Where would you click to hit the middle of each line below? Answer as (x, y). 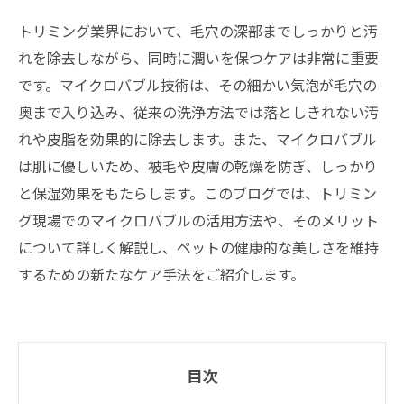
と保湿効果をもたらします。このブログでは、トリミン (197, 193)
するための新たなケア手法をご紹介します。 (161, 274)
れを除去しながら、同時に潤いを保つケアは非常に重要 (198, 58)
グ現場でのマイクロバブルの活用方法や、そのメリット (198, 220)
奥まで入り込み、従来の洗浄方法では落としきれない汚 (198, 112)
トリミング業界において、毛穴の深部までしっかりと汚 (198, 31)
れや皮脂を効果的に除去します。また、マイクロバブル (197, 139)
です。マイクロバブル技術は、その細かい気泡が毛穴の (197, 85)
